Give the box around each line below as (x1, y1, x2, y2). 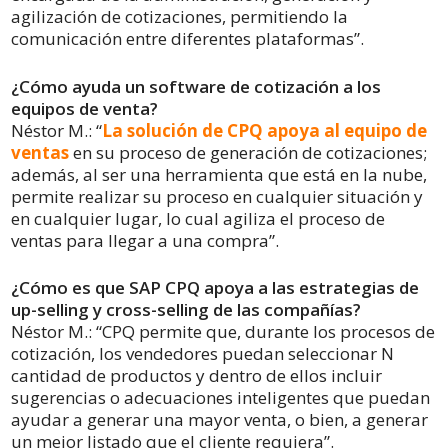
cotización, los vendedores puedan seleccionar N (11, 341, 394, 365)
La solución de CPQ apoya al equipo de (102, 118, 427, 142)
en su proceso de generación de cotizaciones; (69, 140, 427, 164)
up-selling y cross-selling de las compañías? (11, 297, 361, 321)
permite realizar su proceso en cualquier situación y (11, 184, 423, 208)
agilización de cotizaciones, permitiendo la (11, 5, 348, 29)
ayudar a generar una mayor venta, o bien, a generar (11, 407, 428, 431)
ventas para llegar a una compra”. (11, 228, 283, 252)
